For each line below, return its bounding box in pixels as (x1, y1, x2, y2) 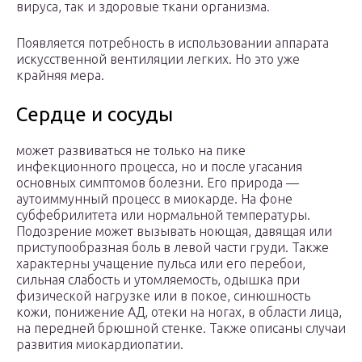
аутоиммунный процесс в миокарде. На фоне (16, 192, 293, 207)
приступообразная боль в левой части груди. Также (16, 240, 329, 255)
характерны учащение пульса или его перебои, (16, 256, 305, 271)
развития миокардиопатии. (16, 337, 183, 352)
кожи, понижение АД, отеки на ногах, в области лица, (16, 305, 342, 320)
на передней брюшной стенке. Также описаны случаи (16, 321, 346, 336)
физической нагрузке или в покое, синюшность (16, 288, 310, 304)
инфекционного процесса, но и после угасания (16, 159, 302, 175)
